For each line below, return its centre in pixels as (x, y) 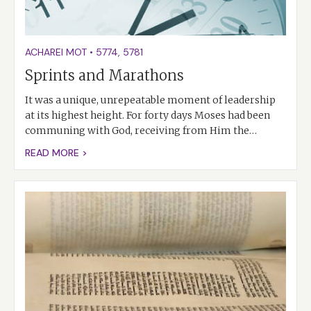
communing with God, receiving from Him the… (141, 131)
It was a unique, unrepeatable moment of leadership (150, 100)
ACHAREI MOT (56, 52)
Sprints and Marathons (104, 76)
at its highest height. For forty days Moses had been (148, 116)
